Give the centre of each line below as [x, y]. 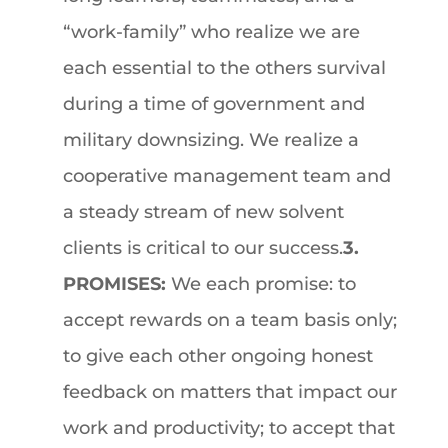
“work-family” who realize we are [211, 32]
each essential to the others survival [224, 68]
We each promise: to [260, 284]
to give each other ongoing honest [217, 356]
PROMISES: [114, 284]
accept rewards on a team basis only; [229, 320]
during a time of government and [213, 104]
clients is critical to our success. [202, 248]
